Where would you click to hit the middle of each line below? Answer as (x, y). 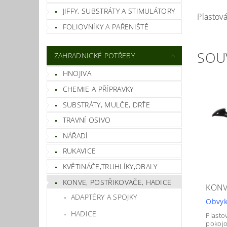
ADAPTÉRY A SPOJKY (104, 197)
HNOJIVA (77, 73)
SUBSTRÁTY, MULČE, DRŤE (106, 104)
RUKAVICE (79, 151)
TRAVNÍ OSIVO (87, 120)
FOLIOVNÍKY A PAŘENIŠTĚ (105, 26)
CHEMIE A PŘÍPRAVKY (98, 89)
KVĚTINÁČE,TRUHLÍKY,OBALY (110, 166)
